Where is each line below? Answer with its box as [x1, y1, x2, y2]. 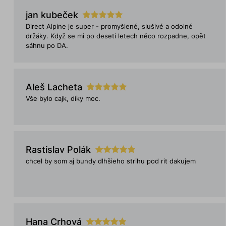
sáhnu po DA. [25, 42, 68, 49]
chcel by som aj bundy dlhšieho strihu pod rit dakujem [25, 157, 196, 165]
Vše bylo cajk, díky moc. [25, 95, 100, 102]
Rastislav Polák [25, 144, 91, 155]
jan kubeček [25, 10, 78, 20]
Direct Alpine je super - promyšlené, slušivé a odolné [25, 23, 193, 30]
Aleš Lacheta [25, 82, 82, 92]
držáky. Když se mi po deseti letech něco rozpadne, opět [25, 32, 206, 40]
